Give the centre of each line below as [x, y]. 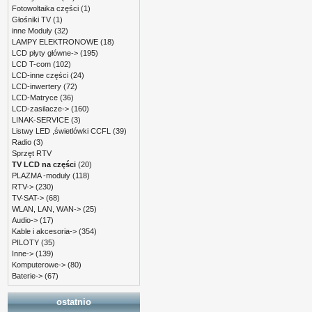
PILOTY [25, 243]
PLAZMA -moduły [41, 176]
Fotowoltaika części [45, 9]
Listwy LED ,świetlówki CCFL [61, 131]
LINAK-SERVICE [40, 120]
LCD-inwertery [37, 87]
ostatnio [74, 302]
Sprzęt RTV [32, 154]
